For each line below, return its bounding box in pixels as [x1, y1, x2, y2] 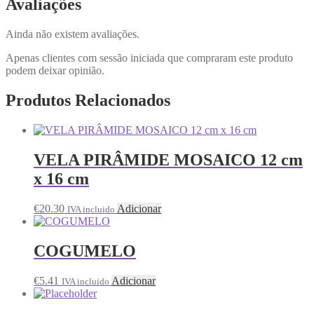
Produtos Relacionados [6, 91, 170, 110]
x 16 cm [34, 170, 89, 189]
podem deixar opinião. [6, 64, 104, 77]
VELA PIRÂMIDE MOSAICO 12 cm [34, 151, 303, 170]
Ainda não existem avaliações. [6, 28, 139, 41]
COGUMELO [34, 241, 136, 260]
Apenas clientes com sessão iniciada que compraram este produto [6, 52, 293, 64]
